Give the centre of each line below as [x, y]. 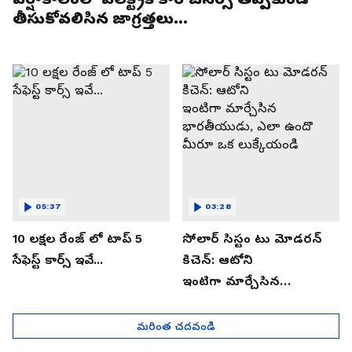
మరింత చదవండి [176, 326]
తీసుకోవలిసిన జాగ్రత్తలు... [100, 18]
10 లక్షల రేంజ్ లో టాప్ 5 [77, 238]
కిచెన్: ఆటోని [218, 259]
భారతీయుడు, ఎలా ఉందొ [250, 302]
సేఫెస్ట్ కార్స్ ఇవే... [58, 259]
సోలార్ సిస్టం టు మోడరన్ [252, 238]
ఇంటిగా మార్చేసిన [231, 280]
